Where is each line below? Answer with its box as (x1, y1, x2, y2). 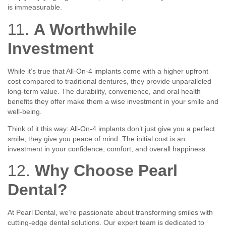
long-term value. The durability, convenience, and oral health (8, 87, 201, 95)
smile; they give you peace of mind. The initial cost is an (8, 135, 185, 143)
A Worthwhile (34, 20, 137, 38)
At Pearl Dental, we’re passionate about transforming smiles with (8, 208, 213, 217)
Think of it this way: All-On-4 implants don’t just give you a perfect (8, 125, 215, 133)
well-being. (8, 107, 42, 116)
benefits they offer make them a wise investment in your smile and (8, 97, 218, 105)
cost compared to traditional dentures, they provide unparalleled (8, 77, 211, 85)
